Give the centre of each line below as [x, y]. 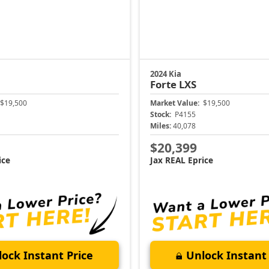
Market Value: [175, 103]
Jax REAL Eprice [182, 160]
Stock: [161, 115]
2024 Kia [166, 74]
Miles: [161, 126]
